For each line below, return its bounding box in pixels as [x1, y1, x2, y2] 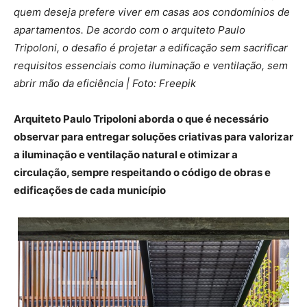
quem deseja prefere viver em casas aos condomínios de [14, 5, 290, 19]
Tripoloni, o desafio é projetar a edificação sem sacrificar [14, 41, 288, 55]
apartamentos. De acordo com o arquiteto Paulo [14, 23, 245, 37]
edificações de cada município [14, 184, 166, 197]
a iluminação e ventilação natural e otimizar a [14, 148, 238, 162]
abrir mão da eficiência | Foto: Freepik [14, 77, 196, 90]
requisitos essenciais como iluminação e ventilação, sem [14, 59, 288, 73]
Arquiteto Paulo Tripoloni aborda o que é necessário [14, 112, 269, 126]
